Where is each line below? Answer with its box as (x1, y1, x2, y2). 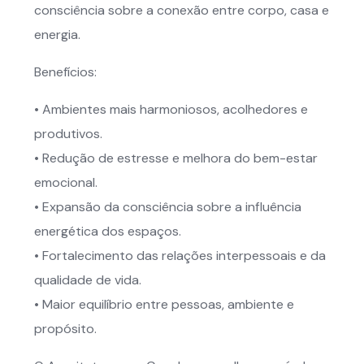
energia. (34, 26, 80, 44)
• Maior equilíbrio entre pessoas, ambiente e (34, 296, 294, 314)
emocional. (34, 174, 97, 192)
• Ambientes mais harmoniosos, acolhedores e (34, 101, 308, 119)
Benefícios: (34, 63, 97, 81)
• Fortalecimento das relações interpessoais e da (34, 247, 326, 265)
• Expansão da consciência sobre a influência (34, 198, 301, 216)
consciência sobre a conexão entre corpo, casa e (34, 2, 329, 19)
